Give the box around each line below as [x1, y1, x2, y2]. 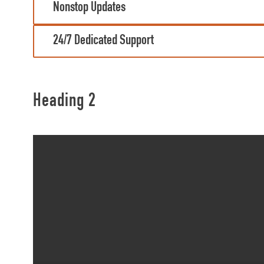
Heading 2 [33, 93, 97, 111]
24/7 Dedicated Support [53, 34, 154, 48]
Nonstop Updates [53, 1, 126, 15]
